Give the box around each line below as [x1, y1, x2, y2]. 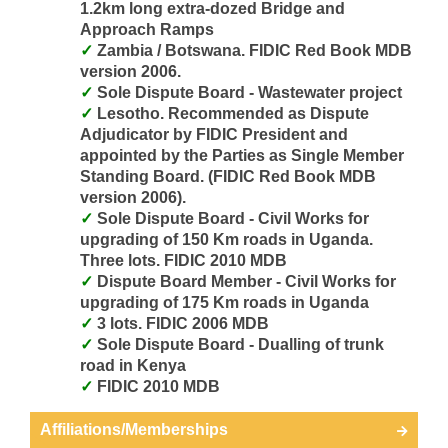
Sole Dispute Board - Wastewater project [97, 83, 402, 101]
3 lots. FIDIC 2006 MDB [97, 314, 269, 332]
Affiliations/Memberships [40, 420, 228, 438]
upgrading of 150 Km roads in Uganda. [80, 230, 373, 248]
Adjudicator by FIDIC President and [80, 125, 348, 143]
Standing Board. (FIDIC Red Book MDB [80, 167, 376, 185]
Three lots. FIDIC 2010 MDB [80, 251, 287, 269]
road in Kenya [80, 356, 186, 374]
